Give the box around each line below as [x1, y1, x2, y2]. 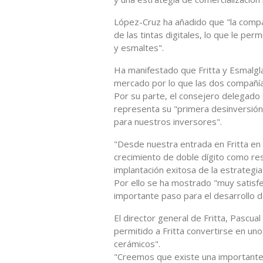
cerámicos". [114, 237, 160, 249]
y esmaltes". [114, 41, 164, 53]
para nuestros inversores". [114, 115, 222, 127]
